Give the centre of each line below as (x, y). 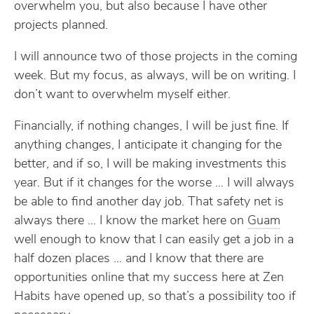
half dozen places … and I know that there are (139, 259)
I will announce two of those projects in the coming (156, 57)
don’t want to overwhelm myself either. (122, 95)
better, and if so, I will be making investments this (150, 164)
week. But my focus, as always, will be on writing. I (155, 76)
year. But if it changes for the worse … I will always (154, 183)
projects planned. (61, 26)
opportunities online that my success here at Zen (149, 278)
